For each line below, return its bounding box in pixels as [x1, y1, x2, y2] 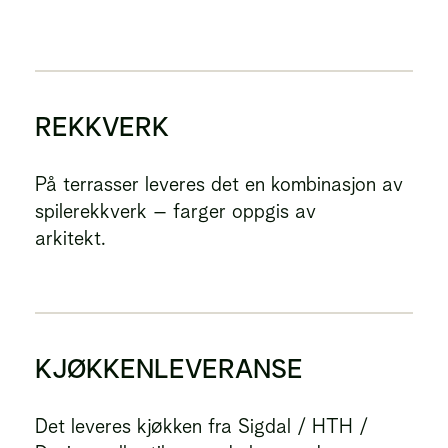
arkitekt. [35, 226, 106, 250]
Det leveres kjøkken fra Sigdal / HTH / [35, 414, 368, 438]
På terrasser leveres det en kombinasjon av [35, 172, 402, 196]
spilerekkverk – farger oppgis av [35, 199, 316, 223]
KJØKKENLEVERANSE [35, 353, 303, 384]
